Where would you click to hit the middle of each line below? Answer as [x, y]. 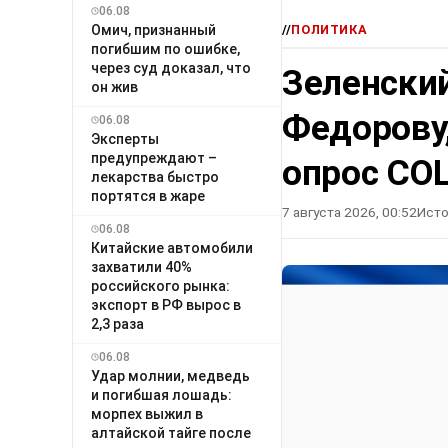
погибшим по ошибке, [165, 48]
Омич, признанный [153, 29]
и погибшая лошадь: [161, 394]
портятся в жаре [148, 195]
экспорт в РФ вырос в [166, 304]
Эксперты [125, 138]
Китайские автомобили [172, 247]
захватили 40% [141, 266]
